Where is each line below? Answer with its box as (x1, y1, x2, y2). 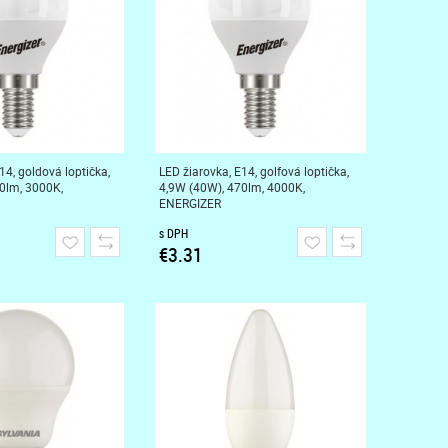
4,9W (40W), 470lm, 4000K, (158, 179, 305, 195)
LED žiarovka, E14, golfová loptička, (158, 163, 349, 179)
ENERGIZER (158, 195, 221, 211)
